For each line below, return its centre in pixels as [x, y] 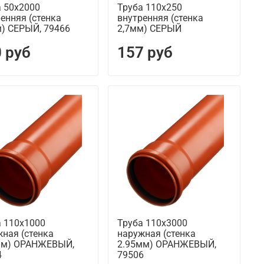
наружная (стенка [156, 234]
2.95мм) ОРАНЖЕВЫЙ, [166, 245]
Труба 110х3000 [152, 223]
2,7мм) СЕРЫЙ [149, 29]
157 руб [145, 53]
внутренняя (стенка [160, 18]
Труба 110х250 [149, 8]
